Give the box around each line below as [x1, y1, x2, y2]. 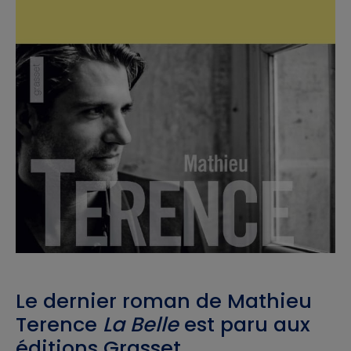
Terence [16, 309, 103, 338]
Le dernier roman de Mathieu [16, 286, 312, 315]
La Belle [103, 309, 179, 338]
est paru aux [179, 309, 310, 338]
